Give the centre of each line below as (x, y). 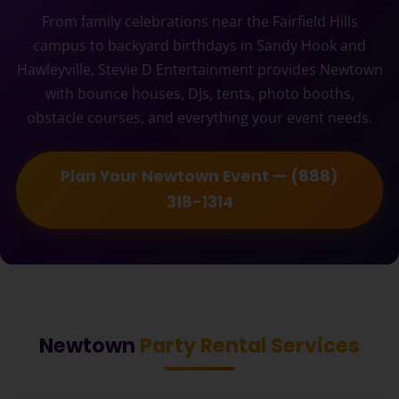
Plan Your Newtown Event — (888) (199, 177)
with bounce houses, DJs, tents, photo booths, (199, 94)
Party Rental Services (250, 345)
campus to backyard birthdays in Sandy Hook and (199, 45)
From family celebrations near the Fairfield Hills (199, 21)
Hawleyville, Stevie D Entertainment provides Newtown (199, 69)
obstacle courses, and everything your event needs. (199, 118)
